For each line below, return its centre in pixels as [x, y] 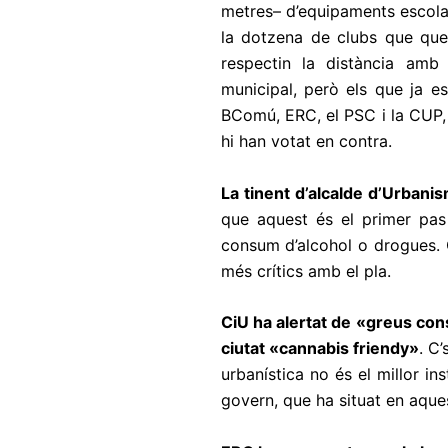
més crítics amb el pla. [305, 270]
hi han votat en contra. [306, 141]
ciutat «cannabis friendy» [319, 348]
